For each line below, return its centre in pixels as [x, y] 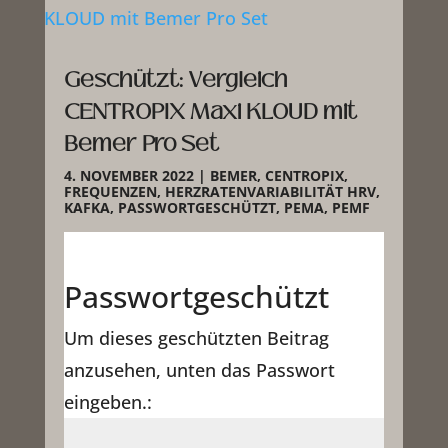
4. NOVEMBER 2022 [128, 176]
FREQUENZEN [110, 192]
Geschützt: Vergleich [175, 79]
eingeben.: [107, 402]
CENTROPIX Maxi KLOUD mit [210, 111]
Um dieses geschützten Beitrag [196, 338]
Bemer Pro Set [141, 143]
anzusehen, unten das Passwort [199, 370]
